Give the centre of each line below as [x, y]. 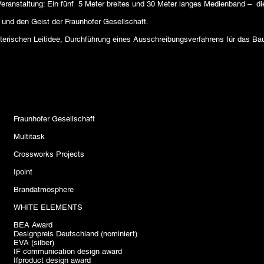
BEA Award [33, 225]
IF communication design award [68, 251]
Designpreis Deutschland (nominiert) [75, 234]
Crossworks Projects [49, 154]
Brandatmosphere [44, 189]
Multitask [29, 136]
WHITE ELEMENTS [48, 207]
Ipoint [23, 172]
